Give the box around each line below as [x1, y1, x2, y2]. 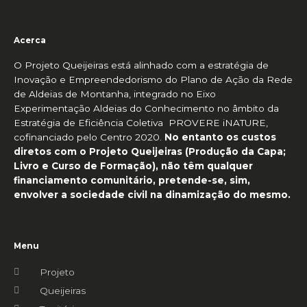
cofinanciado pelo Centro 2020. [14, 131, 164, 143]
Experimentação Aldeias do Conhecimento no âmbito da [14, 102, 279, 114]
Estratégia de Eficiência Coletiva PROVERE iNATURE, [14, 116, 268, 128]
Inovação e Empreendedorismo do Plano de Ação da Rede [14, 73, 293, 85]
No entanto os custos [164, 131, 276, 143]
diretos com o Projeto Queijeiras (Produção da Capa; [14, 145, 286, 157]
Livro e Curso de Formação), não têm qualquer [14, 160, 253, 171]
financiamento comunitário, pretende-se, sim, [14, 174, 250, 186]
